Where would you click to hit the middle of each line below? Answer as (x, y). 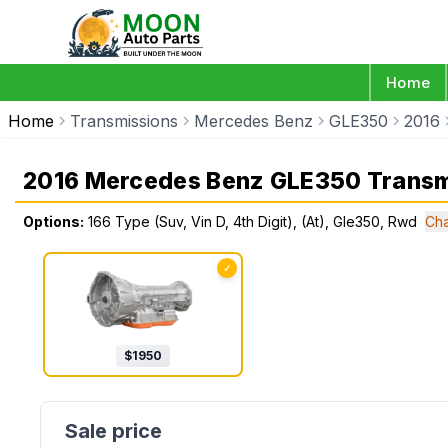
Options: (53, 221)
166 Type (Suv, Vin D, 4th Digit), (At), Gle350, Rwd (252, 221)
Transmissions (124, 121)
